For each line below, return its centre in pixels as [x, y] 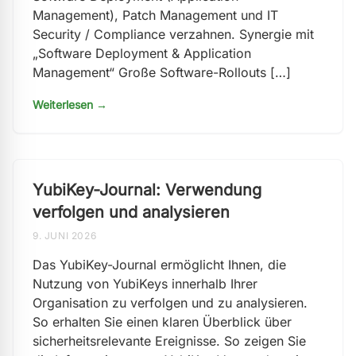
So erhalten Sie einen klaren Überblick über [162, 322]
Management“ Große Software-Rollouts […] [162, 72]
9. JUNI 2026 [65, 236]
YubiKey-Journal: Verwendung [147, 190]
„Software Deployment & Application [142, 53]
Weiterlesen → [70, 104]
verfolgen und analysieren [131, 212]
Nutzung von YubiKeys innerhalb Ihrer [145, 284]
